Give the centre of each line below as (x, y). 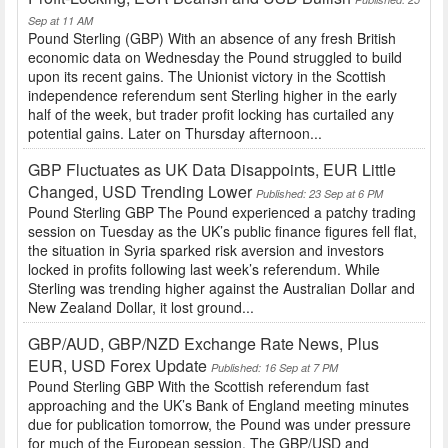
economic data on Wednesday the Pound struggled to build (215, 57)
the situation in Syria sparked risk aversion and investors (206, 250)
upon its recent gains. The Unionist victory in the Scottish (207, 76)
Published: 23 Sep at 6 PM (319, 194)
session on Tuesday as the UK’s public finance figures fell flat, (222, 231)
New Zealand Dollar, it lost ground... (141, 307)
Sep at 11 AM (60, 21)
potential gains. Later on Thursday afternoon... (175, 133)
